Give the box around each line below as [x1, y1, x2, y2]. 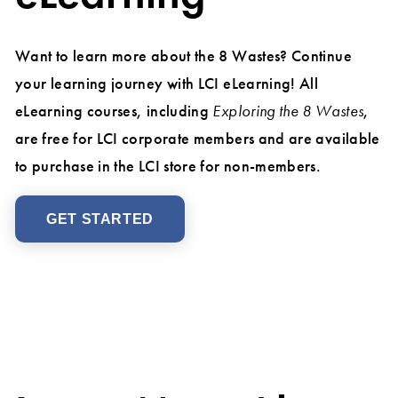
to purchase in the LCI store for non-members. [15, 155, 322, 177]
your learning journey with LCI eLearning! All [15, 73, 319, 94]
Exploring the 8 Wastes [212, 100, 364, 122]
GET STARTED [46, 211, 155, 227]
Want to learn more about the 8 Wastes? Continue [15, 45, 352, 67]
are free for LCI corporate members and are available [15, 128, 380, 149]
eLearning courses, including [15, 100, 213, 122]
